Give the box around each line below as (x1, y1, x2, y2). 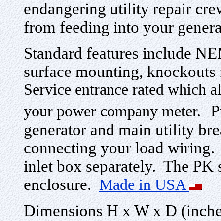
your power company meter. (24, 102, 201, 120)
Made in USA (99, 176, 189, 193)
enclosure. (24, 175, 91, 193)
